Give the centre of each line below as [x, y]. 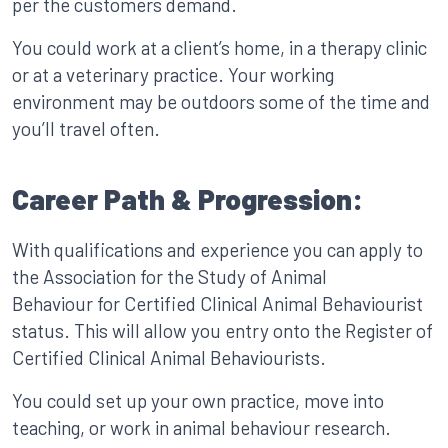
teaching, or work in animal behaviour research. [201, 427]
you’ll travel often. [86, 128]
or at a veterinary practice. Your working [173, 74]
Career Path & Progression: [187, 199]
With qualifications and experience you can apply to [217, 249]
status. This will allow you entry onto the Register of [222, 330]
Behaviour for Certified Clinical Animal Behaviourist [217, 303]
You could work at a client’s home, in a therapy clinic [219, 47]
